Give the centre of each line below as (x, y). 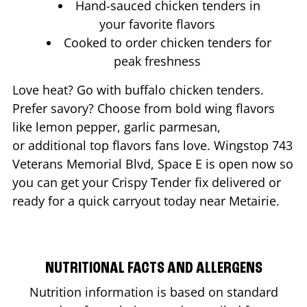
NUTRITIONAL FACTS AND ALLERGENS (153, 268)
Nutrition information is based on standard (153, 292)
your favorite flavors (159, 24)
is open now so (248, 163)
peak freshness (159, 61)
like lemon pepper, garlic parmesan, (116, 126)
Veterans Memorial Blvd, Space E (107, 163)
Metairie (253, 200)
